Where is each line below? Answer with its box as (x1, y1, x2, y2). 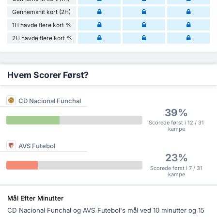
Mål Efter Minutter (7, 194, 63, 202)
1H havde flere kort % (12, 21, 71, 29)
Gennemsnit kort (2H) (12, 8, 71, 16)
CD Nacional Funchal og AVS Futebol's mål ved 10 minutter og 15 (7, 206, 204, 215)
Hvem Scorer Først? (7, 70, 89, 80)
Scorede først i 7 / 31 (150, 164, 203, 171)
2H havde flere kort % (12, 34, 72, 42)
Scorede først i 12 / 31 (149, 119, 204, 126)
